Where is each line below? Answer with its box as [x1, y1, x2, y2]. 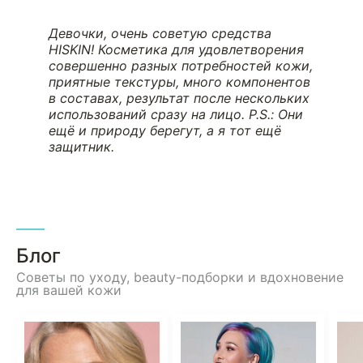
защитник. [49, 138, 114, 155]
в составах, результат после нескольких [49, 89, 310, 106]
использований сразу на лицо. [49, 105, 249, 122]
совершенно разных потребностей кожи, [49, 57, 313, 74]
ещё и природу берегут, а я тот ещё [49, 122, 281, 139]
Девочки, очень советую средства [49, 24, 271, 41]
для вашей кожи [16, 281, 122, 298]
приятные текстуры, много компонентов [49, 73, 310, 90]
